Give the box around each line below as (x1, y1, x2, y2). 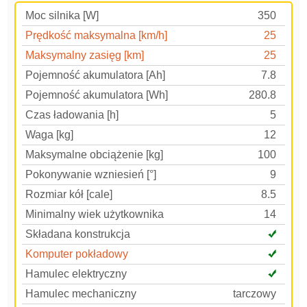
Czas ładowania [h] (25, 108, 119, 121)
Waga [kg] (25, 128, 74, 140)
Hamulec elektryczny (25, 267, 127, 280)
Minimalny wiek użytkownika (25, 208, 164, 220)
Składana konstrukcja (25, 228, 131, 240)
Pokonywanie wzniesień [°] (25, 168, 157, 180)
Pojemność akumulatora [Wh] (25, 88, 169, 101)
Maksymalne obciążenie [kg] (25, 148, 164, 160)
